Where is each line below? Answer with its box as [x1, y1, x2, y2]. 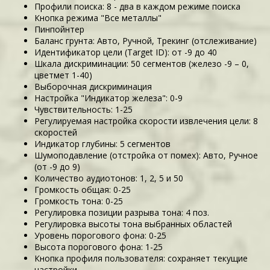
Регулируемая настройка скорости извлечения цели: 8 [34, 115, 259, 127]
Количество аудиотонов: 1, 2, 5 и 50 [34, 172, 184, 184]
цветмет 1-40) [34, 69, 93, 81]
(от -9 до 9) [34, 160, 81, 172]
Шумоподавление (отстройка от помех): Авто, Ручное [34, 149, 259, 161]
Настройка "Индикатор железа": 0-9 [34, 92, 183, 104]
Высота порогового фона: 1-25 [34, 240, 163, 253]
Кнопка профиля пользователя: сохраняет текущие [34, 252, 248, 264]
